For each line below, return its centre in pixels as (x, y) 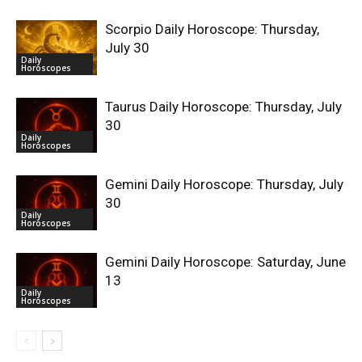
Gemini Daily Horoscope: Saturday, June (225, 261)
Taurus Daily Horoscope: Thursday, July (223, 106)
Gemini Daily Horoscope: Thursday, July (224, 184)
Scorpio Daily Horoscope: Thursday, (212, 29)
